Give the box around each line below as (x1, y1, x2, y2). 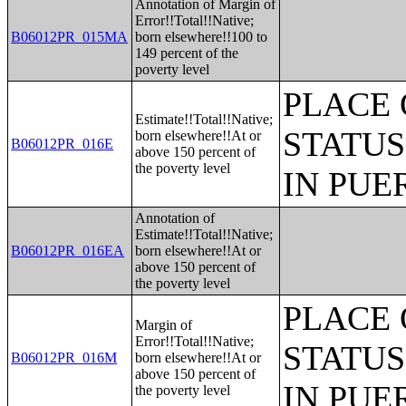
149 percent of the (135, 45, 239, 61)
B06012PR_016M (11, 350, 118, 365)
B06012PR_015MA (11, 29, 129, 44)
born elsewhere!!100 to (135, 29, 268, 44)
